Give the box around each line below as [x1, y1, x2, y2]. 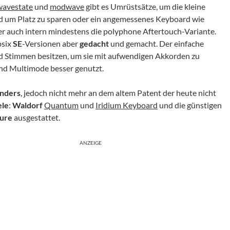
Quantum [44, 100, 79, 110]
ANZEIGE [80, 139, 102, 146]
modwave [50, 1, 84, 11]
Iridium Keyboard [95, 100, 158, 110]
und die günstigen [158, 100, 222, 110]
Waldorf [12, 100, 43, 110]
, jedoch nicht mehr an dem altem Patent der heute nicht [21, 87, 216, 98]
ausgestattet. [12, 112, 60, 122]
